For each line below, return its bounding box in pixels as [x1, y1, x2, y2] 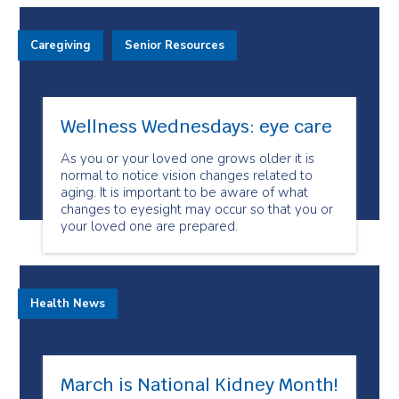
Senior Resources [125, 37, 224, 53]
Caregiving [30, 37, 91, 53]
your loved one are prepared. [61, 217, 238, 235]
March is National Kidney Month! [61, 373, 338, 396]
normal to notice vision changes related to [61, 167, 313, 184]
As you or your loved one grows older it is [61, 150, 314, 167]
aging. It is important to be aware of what [61, 183, 308, 201]
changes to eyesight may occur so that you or [61, 200, 333, 218]
